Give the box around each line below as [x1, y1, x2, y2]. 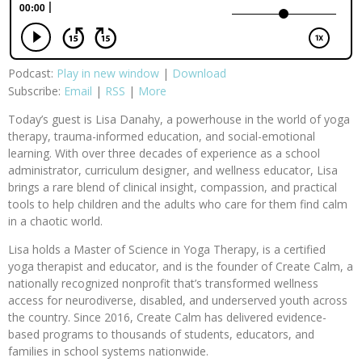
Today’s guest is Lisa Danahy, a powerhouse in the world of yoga [8, 111, 350, 127]
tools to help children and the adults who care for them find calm [8, 196, 347, 212]
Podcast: [8, 65, 57, 81]
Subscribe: [8, 82, 64, 99]
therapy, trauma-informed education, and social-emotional [8, 128, 315, 144]
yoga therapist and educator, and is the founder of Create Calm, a [8, 258, 353, 274]
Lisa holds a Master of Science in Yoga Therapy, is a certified [8, 241, 326, 257]
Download [172, 65, 226, 81]
